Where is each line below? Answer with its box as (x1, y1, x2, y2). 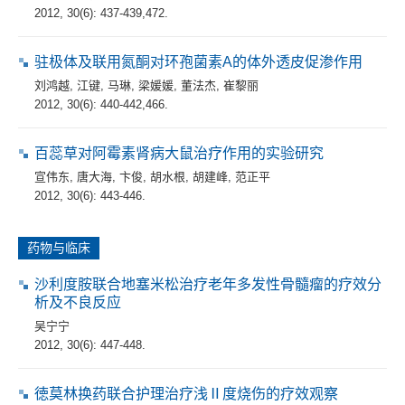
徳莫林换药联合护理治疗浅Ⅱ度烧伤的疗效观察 (34, 385, 338, 401)
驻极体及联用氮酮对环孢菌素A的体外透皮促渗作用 (34, 53, 363, 70)
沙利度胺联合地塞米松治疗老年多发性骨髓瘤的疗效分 (34, 276, 381, 292)
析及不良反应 (34, 294, 121, 310)
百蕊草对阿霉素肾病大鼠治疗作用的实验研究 (34, 145, 324, 161)
